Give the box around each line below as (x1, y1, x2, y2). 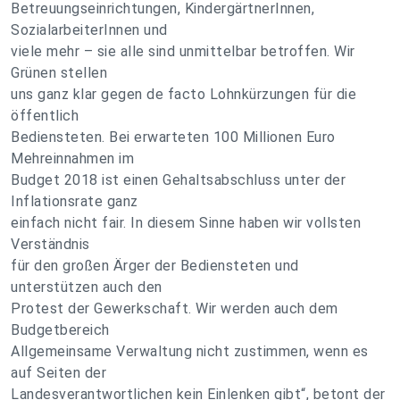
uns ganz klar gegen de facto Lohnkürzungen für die (11, 86, 356, 103)
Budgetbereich (11, 321, 110, 338)
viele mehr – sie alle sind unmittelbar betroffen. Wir (11, 43, 355, 60)
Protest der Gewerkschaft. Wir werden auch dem (11, 300, 338, 317)
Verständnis (11, 236, 90, 253)
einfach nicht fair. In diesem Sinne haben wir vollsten (11, 214, 361, 231)
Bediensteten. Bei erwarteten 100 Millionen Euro (11, 129, 336, 146)
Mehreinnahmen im (11, 150, 134, 167)
